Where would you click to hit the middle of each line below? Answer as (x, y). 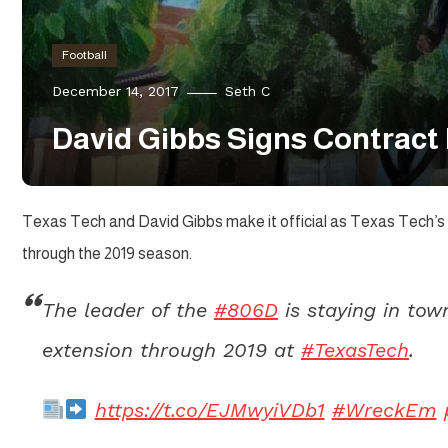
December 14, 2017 (115, 91)
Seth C (247, 91)
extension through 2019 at (171, 350)
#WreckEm (384, 410)
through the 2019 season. (107, 253)
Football (84, 55)
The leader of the (128, 310)
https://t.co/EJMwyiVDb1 (209, 410)
